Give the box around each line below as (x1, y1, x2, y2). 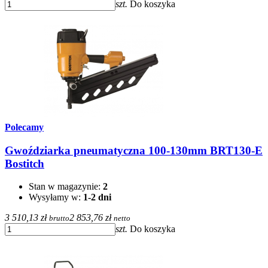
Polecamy (5, 122, 44, 133)
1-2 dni (83, 192, 111, 203)
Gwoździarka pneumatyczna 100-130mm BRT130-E (5, 144, 263, 157)
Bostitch (5, 157, 44, 170)
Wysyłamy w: (29, 192, 83, 203)
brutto (49, 214, 69, 223)
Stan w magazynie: (29, 181, 103, 192)
